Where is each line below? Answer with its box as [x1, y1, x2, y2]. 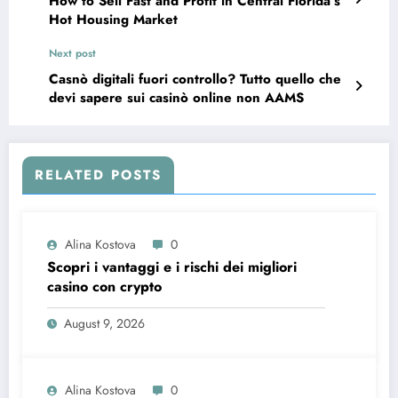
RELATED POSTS [35, 165, 162, 186]
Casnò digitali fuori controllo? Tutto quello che [49, 69, 341, 90]
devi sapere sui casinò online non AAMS [49, 88, 304, 108]
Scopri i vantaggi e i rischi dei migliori [47, 257, 297, 278]
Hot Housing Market [49, 10, 178, 30]
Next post [49, 45, 96, 62]
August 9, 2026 [64, 314, 145, 333]
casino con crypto [47, 276, 162, 298]
